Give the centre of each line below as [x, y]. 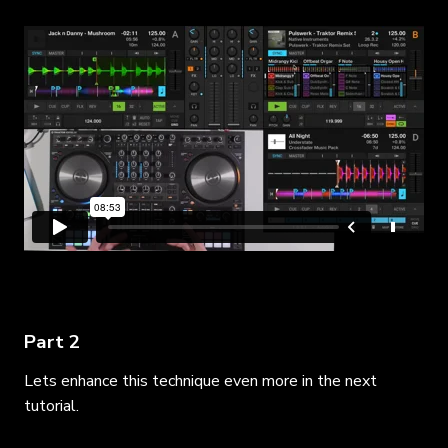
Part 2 [52, 341]
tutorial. [51, 405]
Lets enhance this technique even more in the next [200, 380]
